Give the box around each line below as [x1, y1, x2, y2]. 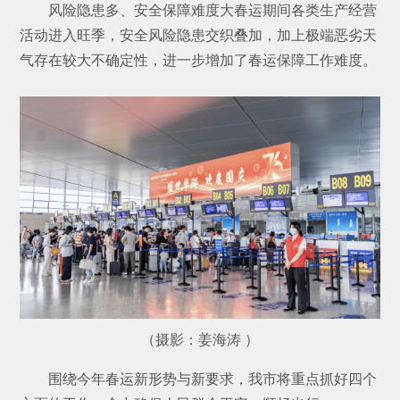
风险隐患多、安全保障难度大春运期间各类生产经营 [20, 2, 378, 18]
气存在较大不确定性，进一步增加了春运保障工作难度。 [20, 52, 378, 68]
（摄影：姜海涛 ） [141, 331, 259, 347]
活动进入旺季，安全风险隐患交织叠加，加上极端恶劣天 [20, 27, 378, 43]
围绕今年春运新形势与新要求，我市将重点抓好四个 [20, 371, 378, 387]
